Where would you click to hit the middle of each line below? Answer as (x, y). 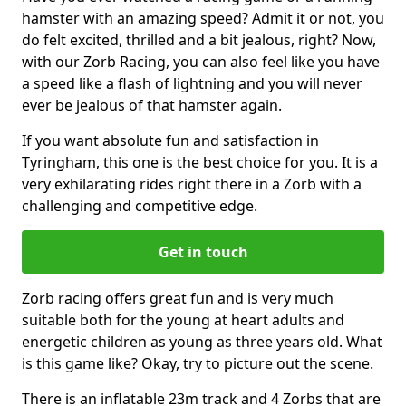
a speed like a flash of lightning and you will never (192, 83)
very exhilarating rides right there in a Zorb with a (192, 184)
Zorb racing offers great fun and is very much (178, 298)
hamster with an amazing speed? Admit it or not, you (203, 18)
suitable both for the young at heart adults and (183, 319)
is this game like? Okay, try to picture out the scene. (198, 363)
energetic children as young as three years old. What (202, 341)
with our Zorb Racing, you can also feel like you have (201, 61)
